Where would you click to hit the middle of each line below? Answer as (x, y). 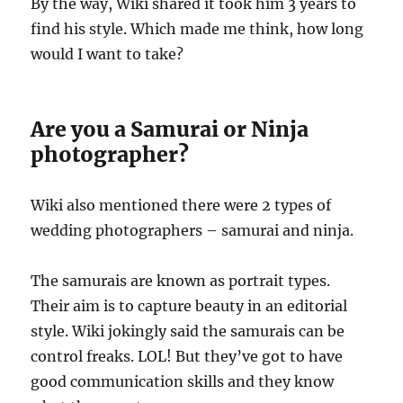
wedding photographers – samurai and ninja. (193, 230)
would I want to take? (107, 54)
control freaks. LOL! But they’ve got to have (187, 356)
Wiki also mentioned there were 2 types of (181, 205)
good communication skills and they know (183, 381)
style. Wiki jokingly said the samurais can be (188, 331)
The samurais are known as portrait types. (181, 280)
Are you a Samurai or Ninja (170, 129)
